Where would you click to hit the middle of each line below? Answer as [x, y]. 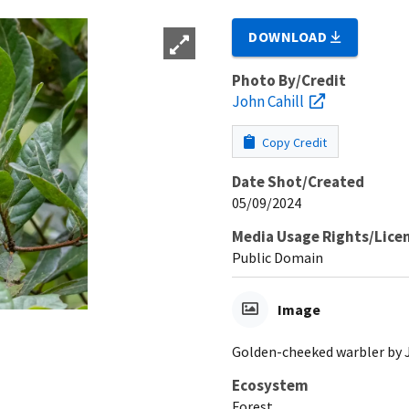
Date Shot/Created [298, 181]
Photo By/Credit [289, 80]
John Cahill [268, 101]
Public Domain [278, 257]
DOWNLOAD [290, 36]
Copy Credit [293, 142]
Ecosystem [270, 385]
